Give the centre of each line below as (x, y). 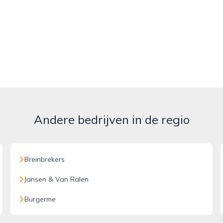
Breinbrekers (45, 159)
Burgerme (40, 199)
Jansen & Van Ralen (57, 179)
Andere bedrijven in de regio (111, 119)
